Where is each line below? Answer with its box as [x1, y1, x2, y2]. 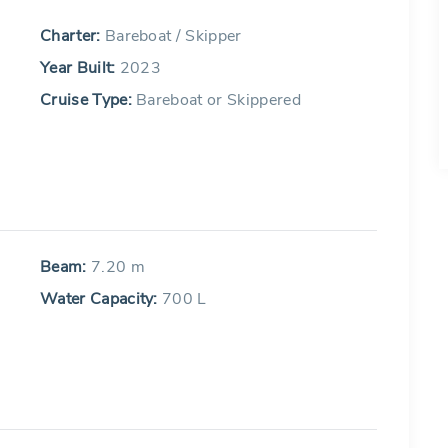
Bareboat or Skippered [131, 89, 301, 111]
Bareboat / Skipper [100, 25, 242, 47]
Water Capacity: [40, 288, 163, 310]
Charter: [40, 25, 101, 47]
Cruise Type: [40, 89, 132, 111]
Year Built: [40, 57, 116, 79]
